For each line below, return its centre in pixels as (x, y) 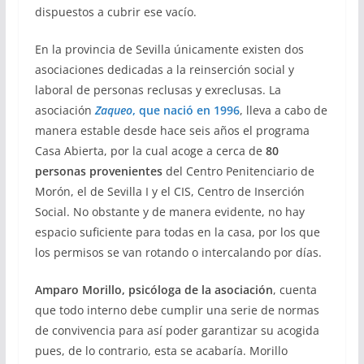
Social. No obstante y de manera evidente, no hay (169, 212)
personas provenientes (98, 171)
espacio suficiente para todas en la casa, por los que (177, 232)
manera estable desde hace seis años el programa (172, 131)
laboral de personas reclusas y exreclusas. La (158, 90)
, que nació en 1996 (186, 110)
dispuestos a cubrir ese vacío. (115, 12)
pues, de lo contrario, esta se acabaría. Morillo (161, 351)
